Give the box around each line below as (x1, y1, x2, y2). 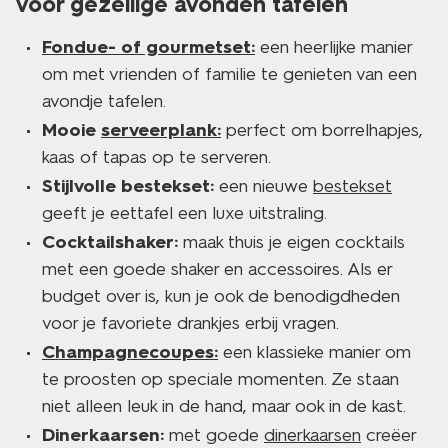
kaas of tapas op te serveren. (42, 146, 271, 168)
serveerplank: (101, 119, 221, 141)
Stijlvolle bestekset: (42, 175, 214, 197)
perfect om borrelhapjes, (221, 119, 423, 141)
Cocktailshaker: (42, 231, 178, 253)
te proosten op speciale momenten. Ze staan (42, 368, 399, 390)
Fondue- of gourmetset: (42, 36, 255, 58)
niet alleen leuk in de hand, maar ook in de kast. (42, 395, 406, 417)
